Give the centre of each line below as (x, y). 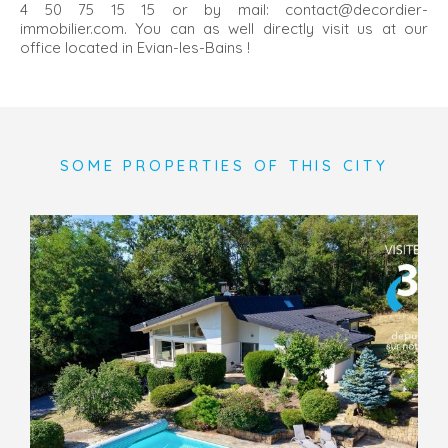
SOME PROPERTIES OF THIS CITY (224, 165)
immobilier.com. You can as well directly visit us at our (224, 28)
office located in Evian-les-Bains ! (135, 47)
